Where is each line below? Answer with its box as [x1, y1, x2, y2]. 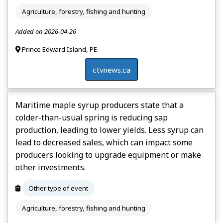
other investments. [15, 161, 86, 173]
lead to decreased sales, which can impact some [15, 136, 193, 148]
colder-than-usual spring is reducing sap [15, 111, 168, 123]
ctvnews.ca [93, 64, 130, 74]
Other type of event [28, 184, 88, 193]
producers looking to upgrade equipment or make [15, 149, 201, 160]
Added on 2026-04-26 [15, 26, 76, 36]
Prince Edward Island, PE [20, 44, 97, 54]
